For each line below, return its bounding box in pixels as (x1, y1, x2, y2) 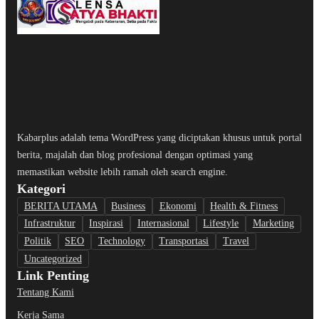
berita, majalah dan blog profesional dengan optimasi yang (17, 150, 253, 161)
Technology (98, 236, 145, 247)
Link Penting (17, 268, 89, 283)
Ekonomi (159, 200, 197, 211)
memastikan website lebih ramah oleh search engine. (17, 167, 228, 178)
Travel (222, 236, 249, 247)
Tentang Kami (17, 287, 74, 298)
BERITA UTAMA (23, 200, 98, 211)
